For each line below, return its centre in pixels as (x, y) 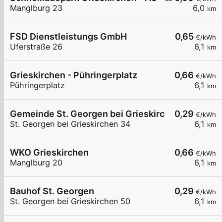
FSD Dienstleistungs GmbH (68, 37)
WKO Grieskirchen (49, 153)
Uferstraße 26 (36, 47)
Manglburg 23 (36, 8)
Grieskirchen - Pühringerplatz (74, 75)
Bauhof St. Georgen (52, 191)
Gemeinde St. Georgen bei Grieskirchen (95, 114)
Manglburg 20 (36, 163)
